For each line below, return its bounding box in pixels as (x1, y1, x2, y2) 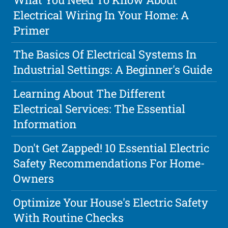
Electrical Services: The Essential (13, 101, 186, 116)
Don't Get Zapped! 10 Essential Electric (13, 140, 210, 155)
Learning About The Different (13, 85, 166, 101)
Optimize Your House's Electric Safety (13, 194, 209, 210)
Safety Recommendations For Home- (13, 155, 206, 170)
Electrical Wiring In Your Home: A (13, 7, 189, 22)
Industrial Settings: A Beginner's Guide (13, 62, 213, 77)
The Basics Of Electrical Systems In (13, 46, 197, 62)
